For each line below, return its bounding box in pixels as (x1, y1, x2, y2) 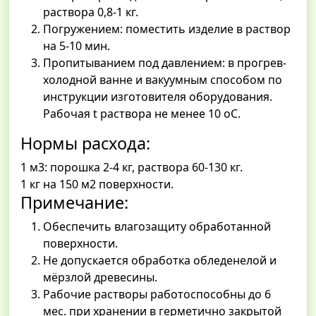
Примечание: (20, 191, 128, 214)
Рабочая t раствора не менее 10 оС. (43, 106, 241, 122)
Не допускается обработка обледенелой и (43, 253, 276, 269)
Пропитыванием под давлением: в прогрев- (43, 55, 286, 71)
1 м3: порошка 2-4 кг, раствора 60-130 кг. (20, 159, 243, 176)
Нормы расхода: (20, 132, 150, 155)
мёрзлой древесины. (43, 269, 157, 286)
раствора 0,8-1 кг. (43, 4, 138, 20)
